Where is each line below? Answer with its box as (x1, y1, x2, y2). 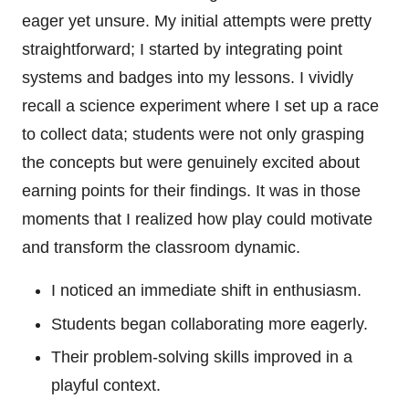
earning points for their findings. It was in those (22, 182, 361, 201)
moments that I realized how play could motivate (22, 210, 372, 229)
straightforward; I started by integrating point (22, 40, 342, 59)
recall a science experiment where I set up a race (22, 97, 379, 116)
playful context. (51, 375, 161, 394)
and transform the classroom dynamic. (22, 238, 300, 257)
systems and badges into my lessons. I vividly (22, 68, 353, 88)
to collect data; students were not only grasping (22, 125, 364, 144)
